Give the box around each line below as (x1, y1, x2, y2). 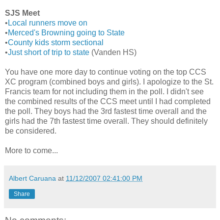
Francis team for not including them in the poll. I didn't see (5, 87, 204, 96)
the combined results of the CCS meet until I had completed (5, 97, 211, 106)
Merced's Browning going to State (8, 28, 125, 37)
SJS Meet (5, 9, 40, 18)
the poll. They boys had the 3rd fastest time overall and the (5, 107, 207, 116)
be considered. (5, 127, 56, 136)
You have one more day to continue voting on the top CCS (5, 68, 206, 77)
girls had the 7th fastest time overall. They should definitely (5, 117, 208, 126)
